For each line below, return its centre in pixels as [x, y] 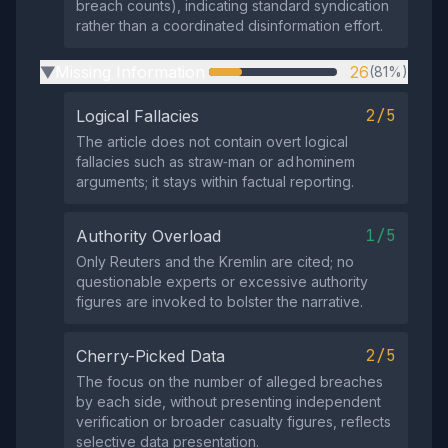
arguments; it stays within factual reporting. [215, 182]
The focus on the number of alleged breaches [229, 382]
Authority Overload [148, 236]
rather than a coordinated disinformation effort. [229, 26]
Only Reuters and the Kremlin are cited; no [215, 262]
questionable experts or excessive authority [222, 282]
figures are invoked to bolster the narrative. [219, 302]
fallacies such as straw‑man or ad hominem [215, 162]
